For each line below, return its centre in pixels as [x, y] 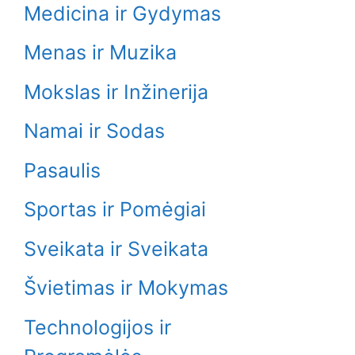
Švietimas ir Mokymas [126, 288]
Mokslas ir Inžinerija [116, 92]
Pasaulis [62, 170]
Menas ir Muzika [100, 52]
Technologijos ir [97, 327]
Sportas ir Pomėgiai [115, 209]
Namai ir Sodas [94, 131]
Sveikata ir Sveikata [116, 248]
